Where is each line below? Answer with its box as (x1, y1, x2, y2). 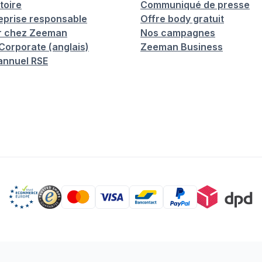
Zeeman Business (140, 41, 223, 53)
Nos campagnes (140, 27, 215, 39)
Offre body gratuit (140, 13, 224, 25)
